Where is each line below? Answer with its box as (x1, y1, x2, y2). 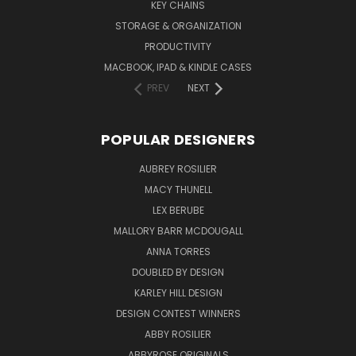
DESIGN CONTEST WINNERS (115, 307, 241, 321)
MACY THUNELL (144, 183, 212, 197)
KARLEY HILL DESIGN (133, 286, 222, 300)
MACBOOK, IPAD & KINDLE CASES (104, 60, 252, 75)
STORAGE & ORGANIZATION (114, 19, 242, 33)
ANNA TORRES (145, 245, 211, 259)
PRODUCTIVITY (145, 40, 211, 54)
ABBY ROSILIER (145, 327, 211, 342)
